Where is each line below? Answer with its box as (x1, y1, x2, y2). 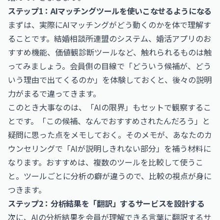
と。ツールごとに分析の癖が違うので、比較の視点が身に (8, 170, 212, 182)
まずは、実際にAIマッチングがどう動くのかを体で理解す (8, 19, 211, 30)
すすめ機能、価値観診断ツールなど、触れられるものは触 (8, 46, 212, 58)
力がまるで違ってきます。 (8, 87, 101, 99)
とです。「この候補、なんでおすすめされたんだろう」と (8, 115, 210, 127)
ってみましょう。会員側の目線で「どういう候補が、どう (8, 60, 211, 72)
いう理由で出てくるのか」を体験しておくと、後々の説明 (8, 74, 212, 85)
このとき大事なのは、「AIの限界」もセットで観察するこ (8, 101, 211, 113)
